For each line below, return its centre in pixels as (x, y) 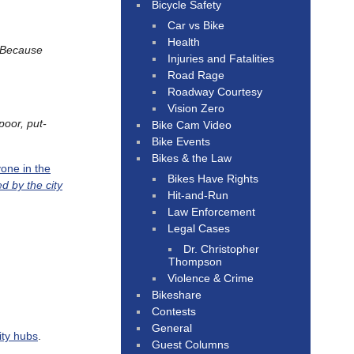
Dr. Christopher (222, 249)
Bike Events (181, 141)
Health (184, 41)
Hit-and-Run (198, 195)
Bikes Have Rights (213, 178)
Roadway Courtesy (215, 91)
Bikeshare (177, 294)
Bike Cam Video (192, 124)
